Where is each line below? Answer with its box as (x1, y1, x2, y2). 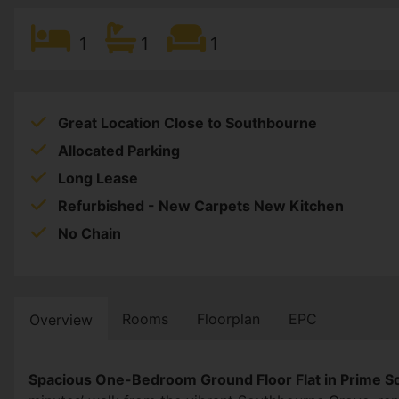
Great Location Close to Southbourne (58, 114, 317, 133)
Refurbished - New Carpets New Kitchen (58, 197, 344, 216)
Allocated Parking (58, 142, 180, 160)
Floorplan (197, 310, 260, 329)
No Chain (58, 224, 121, 243)
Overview (29, 311, 93, 330)
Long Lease (58, 169, 138, 188)
